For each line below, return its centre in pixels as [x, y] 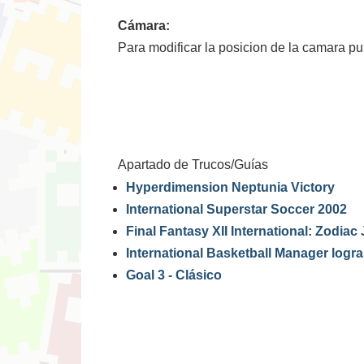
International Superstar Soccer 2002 [236, 209]
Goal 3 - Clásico [174, 275]
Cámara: [144, 26]
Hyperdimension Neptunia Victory [230, 187]
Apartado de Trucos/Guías [193, 165]
